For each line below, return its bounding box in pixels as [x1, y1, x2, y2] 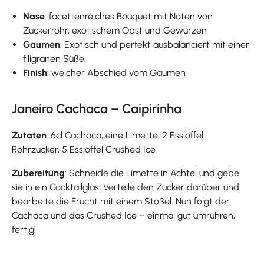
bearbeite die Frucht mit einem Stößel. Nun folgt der [12, 195, 230, 207]
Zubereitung [12, 167, 65, 179]
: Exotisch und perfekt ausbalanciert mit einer [60, 38, 250, 50]
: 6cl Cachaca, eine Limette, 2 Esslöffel [47, 129, 203, 141]
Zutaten [12, 129, 47, 141]
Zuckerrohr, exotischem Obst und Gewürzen [23, 24, 207, 36]
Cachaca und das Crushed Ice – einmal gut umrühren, [12, 209, 235, 221]
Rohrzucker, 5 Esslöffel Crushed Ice [12, 143, 156, 155]
